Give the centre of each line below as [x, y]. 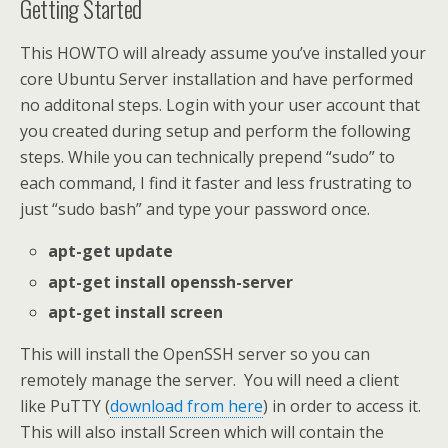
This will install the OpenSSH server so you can [195, 353]
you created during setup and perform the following [215, 131]
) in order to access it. [344, 405]
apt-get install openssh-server [171, 281]
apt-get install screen [136, 311]
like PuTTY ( [65, 405]
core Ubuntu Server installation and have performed [216, 79]
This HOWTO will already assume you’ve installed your [223, 53]
